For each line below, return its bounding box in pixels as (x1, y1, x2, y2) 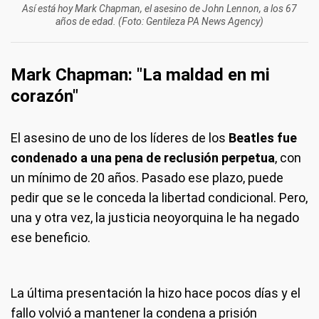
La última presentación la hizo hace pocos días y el (11, 286, 300, 300)
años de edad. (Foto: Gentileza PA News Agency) (56, 16, 263, 27)
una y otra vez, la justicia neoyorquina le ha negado (11, 210, 299, 225)
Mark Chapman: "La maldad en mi (11, 65, 270, 85)
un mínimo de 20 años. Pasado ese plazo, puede (11, 170, 283, 185)
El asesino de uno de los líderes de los (11, 130, 226, 145)
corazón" (11, 86, 78, 106)
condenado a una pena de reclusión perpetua (11, 150, 275, 165)
